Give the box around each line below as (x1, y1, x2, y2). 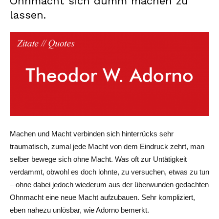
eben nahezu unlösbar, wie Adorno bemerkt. (10, 205, 149, 214)
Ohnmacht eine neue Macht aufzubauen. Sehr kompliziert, (10, 193, 195, 201)
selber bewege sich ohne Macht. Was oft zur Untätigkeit (10, 154, 187, 163)
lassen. (10, 9, 46, 21)
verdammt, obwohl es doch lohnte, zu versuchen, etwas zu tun (10, 167, 209, 176)
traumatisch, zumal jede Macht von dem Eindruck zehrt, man (10, 142, 204, 151)
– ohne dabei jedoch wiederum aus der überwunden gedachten (10, 180, 209, 189)
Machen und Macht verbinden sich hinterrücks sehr (10, 129, 174, 138)
